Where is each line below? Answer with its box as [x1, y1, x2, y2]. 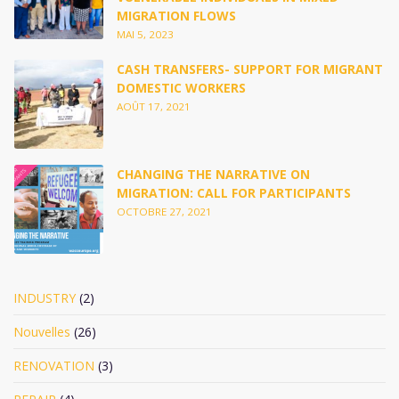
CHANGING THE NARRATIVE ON [117, 166, 310, 183]
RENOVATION [13, 357, 94, 374]
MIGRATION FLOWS [117, 7, 236, 24]
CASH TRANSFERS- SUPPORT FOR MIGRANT [117, 61, 383, 77]
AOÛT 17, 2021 [117, 100, 191, 113]
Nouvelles [13, 323, 70, 340]
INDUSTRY [13, 289, 76, 306]
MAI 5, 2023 [117, 28, 174, 41]
